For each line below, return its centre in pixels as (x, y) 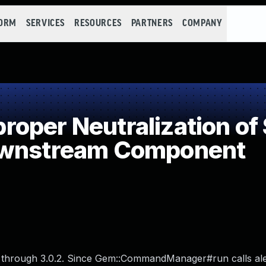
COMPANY (202, 23)
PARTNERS (152, 23)
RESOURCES (98, 23)
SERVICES (45, 23)
